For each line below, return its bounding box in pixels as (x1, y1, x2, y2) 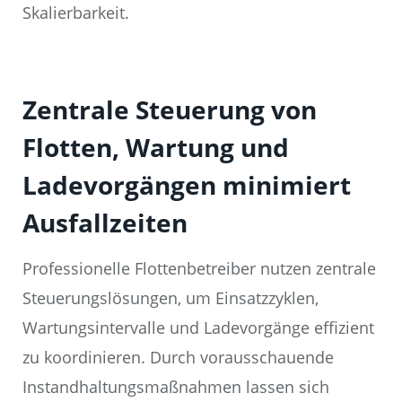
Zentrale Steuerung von (22, 92, 317, 127)
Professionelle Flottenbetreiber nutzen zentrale (22, 258, 376, 280)
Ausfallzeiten (22, 205, 188, 240)
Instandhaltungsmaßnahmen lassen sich (22, 376, 329, 398)
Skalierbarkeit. (22, 2, 129, 24)
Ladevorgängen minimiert (22, 168, 351, 203)
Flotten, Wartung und (22, 130, 289, 165)
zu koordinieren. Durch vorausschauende (22, 346, 334, 369)
